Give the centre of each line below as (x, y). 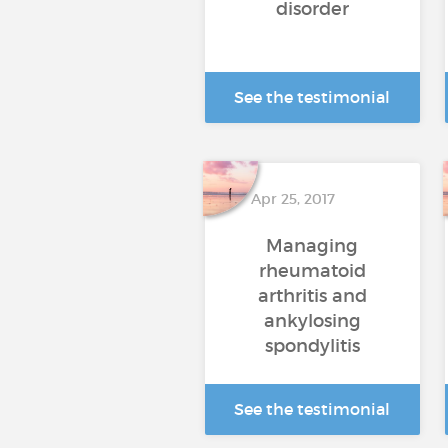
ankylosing (312, 321)
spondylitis (312, 346)
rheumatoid (312, 271)
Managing (312, 246)
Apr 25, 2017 (292, 199)
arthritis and (312, 296)
